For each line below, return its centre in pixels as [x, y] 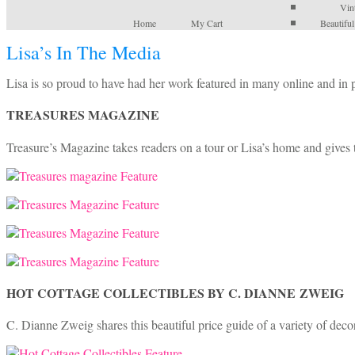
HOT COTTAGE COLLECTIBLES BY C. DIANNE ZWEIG [175, 292]
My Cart [207, 23]
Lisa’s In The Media [84, 53]
